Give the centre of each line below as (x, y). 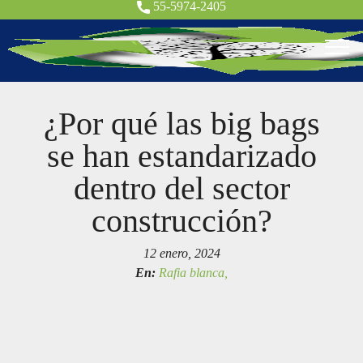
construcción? (181, 221)
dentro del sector (181, 188)
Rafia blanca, (193, 273)
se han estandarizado (181, 156)
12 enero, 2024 (181, 253)
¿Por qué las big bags (181, 124)
